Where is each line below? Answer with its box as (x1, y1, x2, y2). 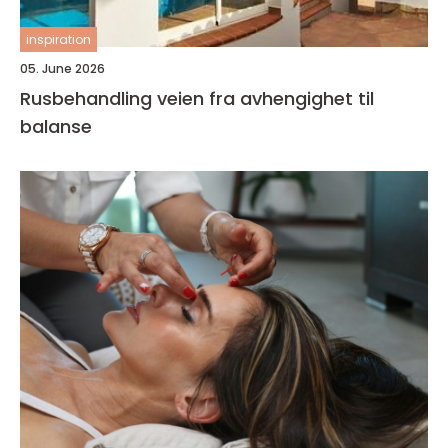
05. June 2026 (20, 60, 105, 77)
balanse (20, 114, 92, 139)
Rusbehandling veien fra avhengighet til (20, 86, 157, 111)
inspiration (26, 31, 91, 48)
